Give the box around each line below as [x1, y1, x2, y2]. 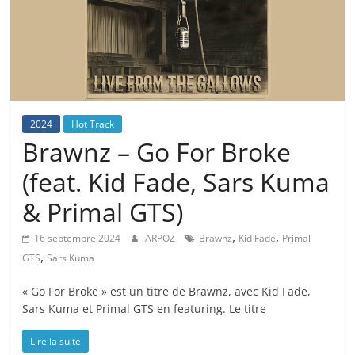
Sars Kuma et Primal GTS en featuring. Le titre [22, 301, 267, 317]
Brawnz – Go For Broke [22, 135, 292, 170]
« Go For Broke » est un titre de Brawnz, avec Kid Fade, [22, 284, 311, 300]
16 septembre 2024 [34, 231, 121, 246]
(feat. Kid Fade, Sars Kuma [22, 165, 330, 200]
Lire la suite [30, 334, 82, 349]
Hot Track [71, 117, 115, 132]
